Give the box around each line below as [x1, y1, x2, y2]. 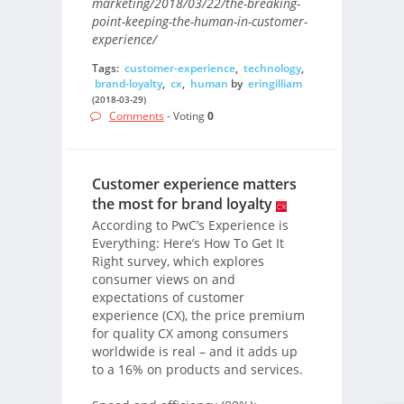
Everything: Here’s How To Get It [91, 234, 284, 252]
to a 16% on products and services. [91, 361, 303, 379]
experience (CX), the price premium [91, 307, 305, 325]
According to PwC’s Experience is [91, 216, 289, 234]
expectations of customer [91, 289, 244, 307]
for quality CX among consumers [91, 325, 289, 343]
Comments [108, 108, 164, 124]
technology [243, 60, 301, 76]
